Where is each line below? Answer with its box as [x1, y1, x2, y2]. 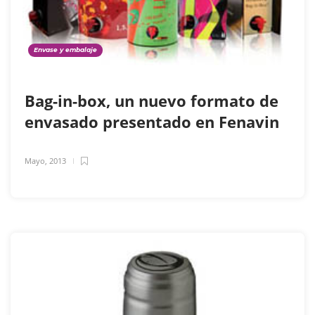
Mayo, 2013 [25, 155, 66, 167]
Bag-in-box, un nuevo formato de [25, 90, 278, 112]
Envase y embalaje [34, 46, 97, 54]
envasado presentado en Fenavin [25, 111, 283, 133]
